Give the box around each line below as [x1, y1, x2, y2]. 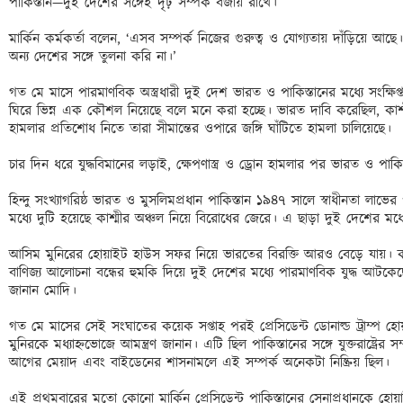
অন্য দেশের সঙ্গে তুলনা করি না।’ [9, 47, 182, 67]
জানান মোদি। [9, 281, 82, 301]
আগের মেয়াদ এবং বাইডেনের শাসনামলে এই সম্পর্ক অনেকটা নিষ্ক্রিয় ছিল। [9, 353, 395, 373]
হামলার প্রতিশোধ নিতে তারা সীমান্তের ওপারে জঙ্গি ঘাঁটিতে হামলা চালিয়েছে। [9, 119, 397, 139]
